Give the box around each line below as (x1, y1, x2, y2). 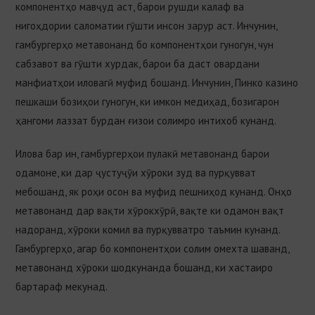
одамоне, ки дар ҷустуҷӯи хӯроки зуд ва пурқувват (15, 165, 257, 179)
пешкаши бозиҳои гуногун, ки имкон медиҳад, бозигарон (15, 94, 280, 108)
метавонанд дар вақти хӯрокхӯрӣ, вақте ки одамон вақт (15, 203, 285, 217)
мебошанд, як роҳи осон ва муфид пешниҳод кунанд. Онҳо (15, 184, 292, 198)
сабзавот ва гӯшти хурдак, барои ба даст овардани (15, 56, 260, 70)
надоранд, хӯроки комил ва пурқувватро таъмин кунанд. (15, 222, 281, 236)
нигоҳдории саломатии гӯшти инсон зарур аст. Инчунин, (15, 18, 278, 32)
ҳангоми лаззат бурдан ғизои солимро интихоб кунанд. (15, 113, 277, 127)
